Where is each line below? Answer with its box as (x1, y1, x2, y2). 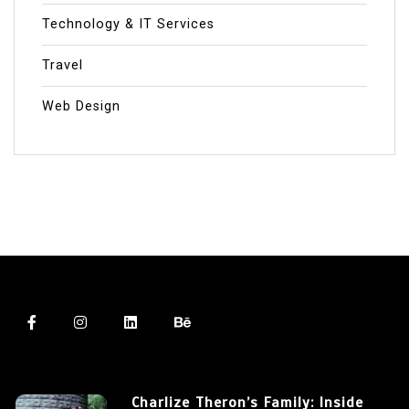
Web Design (42, 98, 121, 114)
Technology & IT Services (42, 16, 215, 32)
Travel (42, 57, 83, 73)
